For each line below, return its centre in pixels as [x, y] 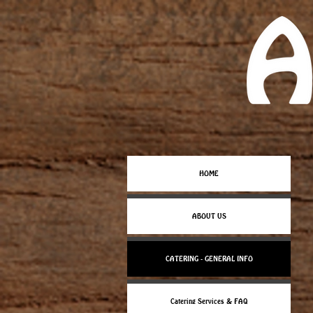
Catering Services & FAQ [209, 301]
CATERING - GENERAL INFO [209, 259]
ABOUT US [209, 216]
